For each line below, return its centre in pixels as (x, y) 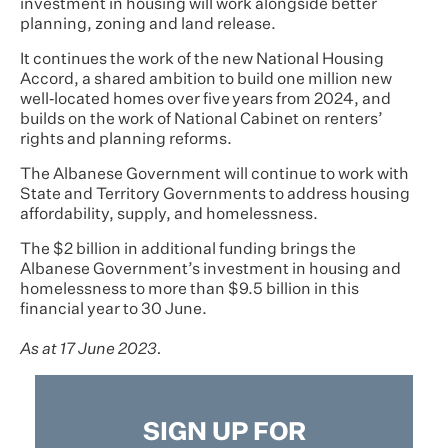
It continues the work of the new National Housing (202, 60)
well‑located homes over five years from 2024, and (205, 100)
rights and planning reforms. (126, 140)
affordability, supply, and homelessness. (169, 215)
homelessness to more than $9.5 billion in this (189, 290)
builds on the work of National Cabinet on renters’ (201, 120)
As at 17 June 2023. (91, 350)
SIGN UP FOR (224, 433)
